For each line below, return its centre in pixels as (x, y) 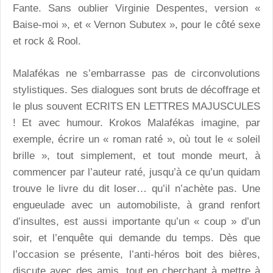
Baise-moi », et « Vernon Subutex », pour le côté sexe (136, 25)
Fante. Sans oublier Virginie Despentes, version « (136, 9)
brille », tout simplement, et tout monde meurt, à (136, 155)
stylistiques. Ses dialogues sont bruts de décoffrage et (136, 90)
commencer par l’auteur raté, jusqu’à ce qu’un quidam (136, 172)
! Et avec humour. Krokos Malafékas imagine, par (136, 122)
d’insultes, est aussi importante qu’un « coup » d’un (136, 221)
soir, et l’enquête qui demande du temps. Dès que (136, 238)
